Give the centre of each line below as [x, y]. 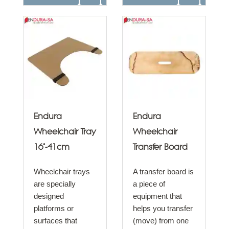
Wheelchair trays [62, 171]
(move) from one [161, 221]
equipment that [157, 196]
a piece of [149, 184]
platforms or [54, 208]
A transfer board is [163, 171]
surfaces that [55, 221]
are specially [55, 184]
